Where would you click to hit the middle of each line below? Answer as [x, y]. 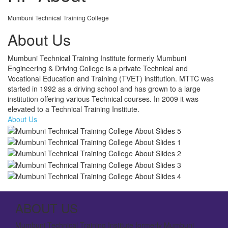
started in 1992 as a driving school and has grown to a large [104, 89]
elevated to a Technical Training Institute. [74, 109]
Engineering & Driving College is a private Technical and [98, 68]
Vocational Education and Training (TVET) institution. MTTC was [111, 79]
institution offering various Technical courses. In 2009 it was [103, 99]
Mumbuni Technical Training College [58, 18]
